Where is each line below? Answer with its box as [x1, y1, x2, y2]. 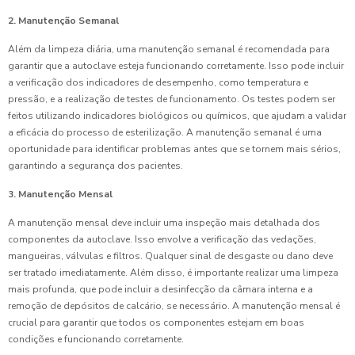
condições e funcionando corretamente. [8, 333, 184, 346]
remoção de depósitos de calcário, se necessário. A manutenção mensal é [8, 300, 340, 313]
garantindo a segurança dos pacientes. [8, 159, 183, 173]
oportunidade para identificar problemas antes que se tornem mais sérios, [8, 143, 341, 156]
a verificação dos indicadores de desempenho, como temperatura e [8, 76, 308, 90]
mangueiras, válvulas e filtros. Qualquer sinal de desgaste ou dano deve [8, 250, 333, 263]
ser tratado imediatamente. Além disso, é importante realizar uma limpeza [8, 266, 338, 280]
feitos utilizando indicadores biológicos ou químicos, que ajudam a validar [8, 109, 346, 123]
